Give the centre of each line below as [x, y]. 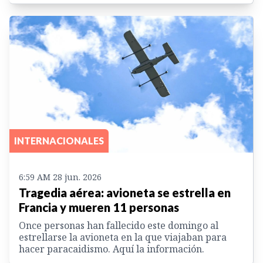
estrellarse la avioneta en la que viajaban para [123, 237]
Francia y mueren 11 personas [99, 208]
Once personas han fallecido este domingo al [119, 226]
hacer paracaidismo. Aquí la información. [112, 249]
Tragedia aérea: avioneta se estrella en [125, 193]
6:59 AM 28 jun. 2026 [60, 177]
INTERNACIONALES [59, 141]
